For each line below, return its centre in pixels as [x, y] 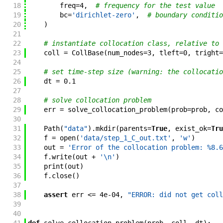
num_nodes [125, 53]
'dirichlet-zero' [103, 15]
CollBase [87, 53]
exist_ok [191, 129]
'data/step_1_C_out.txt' [125, 138]
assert [56, 195]
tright [207, 53]
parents [133, 129]
